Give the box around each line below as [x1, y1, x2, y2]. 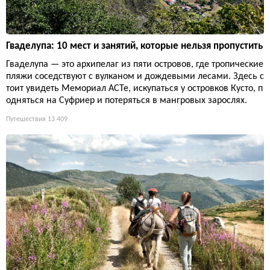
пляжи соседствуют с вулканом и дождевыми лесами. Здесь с [6, 71, 264, 81]
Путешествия [6, 115, 46, 123]
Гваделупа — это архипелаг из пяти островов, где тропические [6, 59, 263, 69]
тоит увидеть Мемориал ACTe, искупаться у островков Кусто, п [6, 83, 263, 93]
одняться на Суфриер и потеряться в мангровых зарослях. [6, 95, 247, 105]
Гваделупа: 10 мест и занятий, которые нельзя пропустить [6, 40, 263, 51]
